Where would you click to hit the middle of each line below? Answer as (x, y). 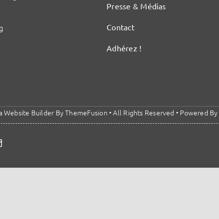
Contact (120, 27)
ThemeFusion (86, 112)
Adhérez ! (124, 48)
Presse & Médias (136, 6)
